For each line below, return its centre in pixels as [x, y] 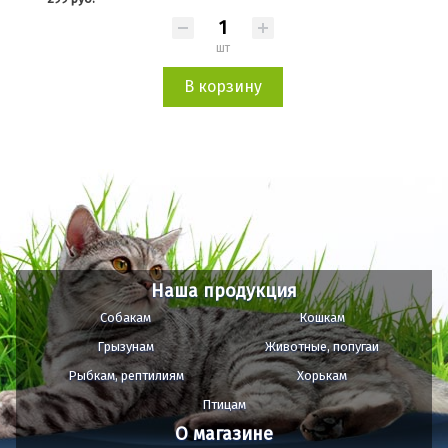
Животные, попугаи [322, 347]
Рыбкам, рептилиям [125, 376]
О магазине [224, 434]
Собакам [126, 318]
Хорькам [322, 376]
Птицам [224, 405]
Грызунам [126, 347]
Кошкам [322, 318]
